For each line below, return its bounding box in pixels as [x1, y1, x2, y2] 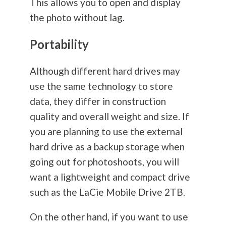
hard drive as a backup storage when [29, 141, 185, 153]
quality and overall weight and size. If [29, 110, 189, 123]
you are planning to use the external [29, 126, 183, 138]
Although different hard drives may [29, 65, 180, 77]
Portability [29, 37, 89, 52]
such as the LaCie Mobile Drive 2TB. [29, 186, 187, 198]
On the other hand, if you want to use [29, 211, 188, 223]
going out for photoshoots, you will [29, 156, 179, 168]
